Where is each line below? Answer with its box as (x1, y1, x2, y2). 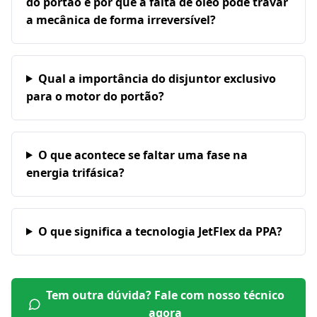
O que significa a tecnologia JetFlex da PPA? (38, 223, 282, 239)
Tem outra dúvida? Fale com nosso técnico (45, 287, 284, 303)
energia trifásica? (26, 164, 125, 180)
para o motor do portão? (26, 88, 164, 104)
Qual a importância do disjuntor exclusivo (38, 70, 276, 86)
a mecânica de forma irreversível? (26, 11, 216, 28)
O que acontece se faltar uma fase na (38, 146, 248, 163)
